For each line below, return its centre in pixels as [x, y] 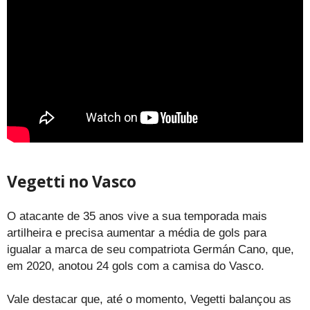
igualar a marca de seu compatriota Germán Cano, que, [151, 249]
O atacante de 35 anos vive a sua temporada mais [137, 216]
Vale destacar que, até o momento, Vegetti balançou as [149, 299]
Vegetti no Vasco [72, 181]
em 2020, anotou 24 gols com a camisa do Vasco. [137, 266]
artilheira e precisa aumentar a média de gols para [137, 232]
